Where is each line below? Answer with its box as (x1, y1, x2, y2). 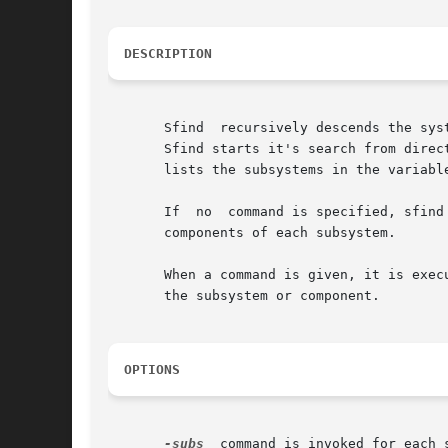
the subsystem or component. (108, 288, 380, 304)
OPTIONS (124, 362, 180, 378)
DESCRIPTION (124, 46, 212, 62)
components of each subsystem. (108, 225, 396, 241)
